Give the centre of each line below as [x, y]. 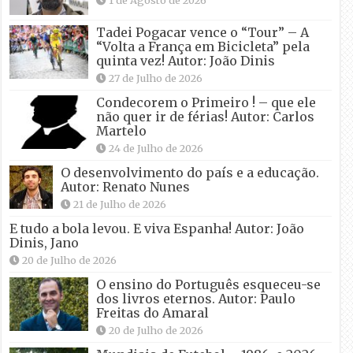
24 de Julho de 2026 [156, 149]
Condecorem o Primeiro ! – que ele [206, 103]
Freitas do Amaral [153, 313]
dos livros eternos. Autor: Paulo [196, 299]
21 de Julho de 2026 [120, 204]
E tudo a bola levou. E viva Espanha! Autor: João [157, 229]
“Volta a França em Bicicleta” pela [203, 47]
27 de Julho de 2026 [156, 78]
